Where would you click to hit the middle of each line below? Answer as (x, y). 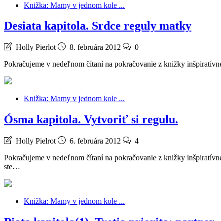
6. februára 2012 (95, 141)
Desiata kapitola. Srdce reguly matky (98, 26)
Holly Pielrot (36, 141)
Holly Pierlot (36, 47)
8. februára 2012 (95, 47)
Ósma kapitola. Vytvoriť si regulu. (91, 120)
